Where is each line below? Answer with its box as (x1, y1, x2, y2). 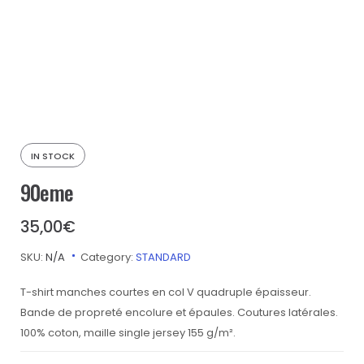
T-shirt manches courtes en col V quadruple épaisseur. (20, 284, 311, 300)
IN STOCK (31, 149, 75, 162)
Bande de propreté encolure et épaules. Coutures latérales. (20, 305, 338, 320)
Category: (80, 249, 136, 265)
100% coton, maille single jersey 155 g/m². (20, 325, 236, 340)
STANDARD (136, 249, 191, 265)
